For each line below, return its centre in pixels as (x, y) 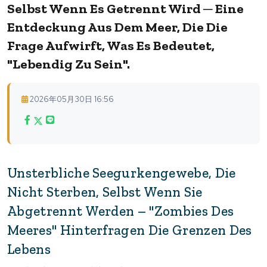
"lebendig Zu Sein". (69, 64)
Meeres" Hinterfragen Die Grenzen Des (130, 230)
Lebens (29, 249)
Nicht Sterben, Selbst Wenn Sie (105, 192)
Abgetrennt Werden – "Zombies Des (121, 211)
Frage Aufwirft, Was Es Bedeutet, (111, 45)
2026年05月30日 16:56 (72, 99)
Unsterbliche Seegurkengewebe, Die (122, 173)
